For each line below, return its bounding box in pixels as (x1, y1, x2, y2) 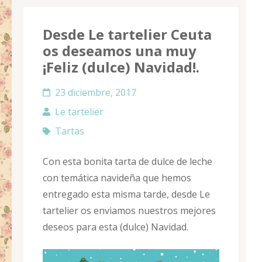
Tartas (55, 125, 84, 138)
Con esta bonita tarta (43, 155, 136, 168)
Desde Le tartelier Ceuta (43, 25, 212, 44)
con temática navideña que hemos (43, 171, 191, 185)
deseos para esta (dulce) (43, 220, 149, 234)
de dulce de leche (136, 155, 212, 168)
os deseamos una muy (43, 41, 196, 61)
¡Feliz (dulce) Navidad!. (43, 57, 199, 77)
